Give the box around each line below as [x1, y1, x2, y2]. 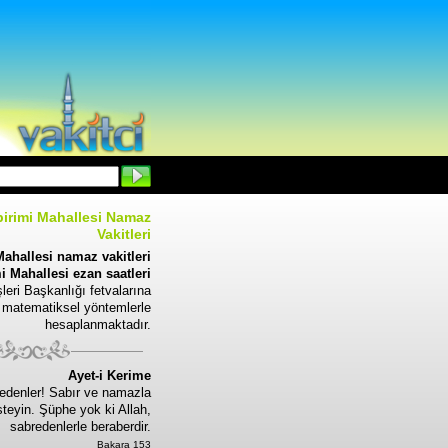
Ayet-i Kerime [68, 368, 151, 383]
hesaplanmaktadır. [45, 317, 151, 332]
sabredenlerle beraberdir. [10, 419, 151, 434]
